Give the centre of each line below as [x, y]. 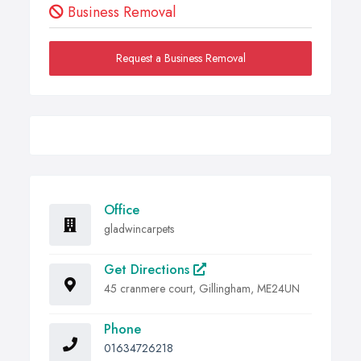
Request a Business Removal [180, 58]
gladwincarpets [139, 229]
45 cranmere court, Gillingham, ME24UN [202, 289]
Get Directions [149, 270]
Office [122, 210]
